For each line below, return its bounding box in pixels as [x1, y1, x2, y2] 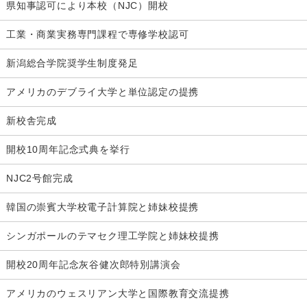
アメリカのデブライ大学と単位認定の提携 [6, 87, 199, 97]
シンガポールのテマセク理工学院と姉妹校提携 [6, 231, 219, 241]
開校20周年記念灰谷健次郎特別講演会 [6, 260, 181, 270]
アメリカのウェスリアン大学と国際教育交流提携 [6, 288, 230, 299]
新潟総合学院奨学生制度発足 [6, 58, 138, 69]
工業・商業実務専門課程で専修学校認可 [6, 29, 189, 40]
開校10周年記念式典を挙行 [6, 145, 130, 155]
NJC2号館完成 [6, 173, 73, 184]
